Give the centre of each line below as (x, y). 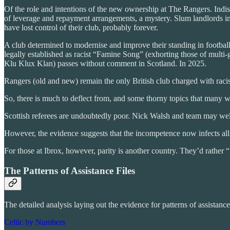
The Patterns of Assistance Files (70, 171)
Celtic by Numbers (35, 222)
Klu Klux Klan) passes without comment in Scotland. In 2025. (105, 64)
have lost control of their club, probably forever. (81, 28)
